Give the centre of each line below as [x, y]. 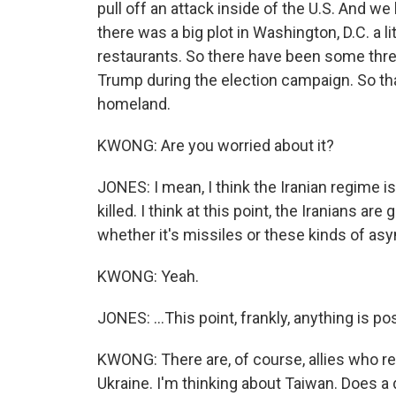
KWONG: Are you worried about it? [216, 145]
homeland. [134, 104]
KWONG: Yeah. [148, 276]
